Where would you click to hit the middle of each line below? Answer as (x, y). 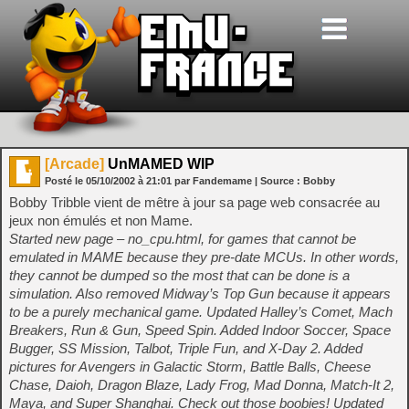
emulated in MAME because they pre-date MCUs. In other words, (204, 257)
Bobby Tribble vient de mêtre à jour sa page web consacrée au (194, 202)
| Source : (279, 181)
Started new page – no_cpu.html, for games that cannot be (183, 239)
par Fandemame (213, 181)
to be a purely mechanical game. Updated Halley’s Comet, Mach (201, 312)
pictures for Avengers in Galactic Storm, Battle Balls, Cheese (190, 367)
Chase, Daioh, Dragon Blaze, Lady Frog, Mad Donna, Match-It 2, (202, 385)
